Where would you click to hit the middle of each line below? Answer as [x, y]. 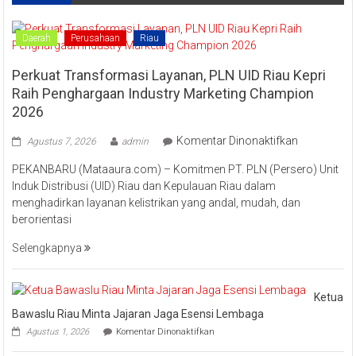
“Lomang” [229, 30]
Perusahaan [96, 39]
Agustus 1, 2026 [58, 332]
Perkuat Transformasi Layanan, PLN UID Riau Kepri [169, 75]
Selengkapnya [48, 248]
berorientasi [42, 220]
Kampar [226, 17]
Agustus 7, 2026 [62, 142]
